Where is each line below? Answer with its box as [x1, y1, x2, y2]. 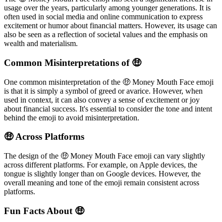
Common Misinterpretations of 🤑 [4, 57, 141, 68]
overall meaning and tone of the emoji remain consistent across [4, 178, 199, 187]
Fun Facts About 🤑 [4, 205, 84, 216]
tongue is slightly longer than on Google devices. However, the [4, 169, 201, 178]
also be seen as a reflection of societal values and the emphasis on [4, 30, 208, 39]
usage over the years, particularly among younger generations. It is [4, 3, 211, 12]
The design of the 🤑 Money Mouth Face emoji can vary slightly [4, 152, 205, 161]
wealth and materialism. [4, 39, 78, 48]
